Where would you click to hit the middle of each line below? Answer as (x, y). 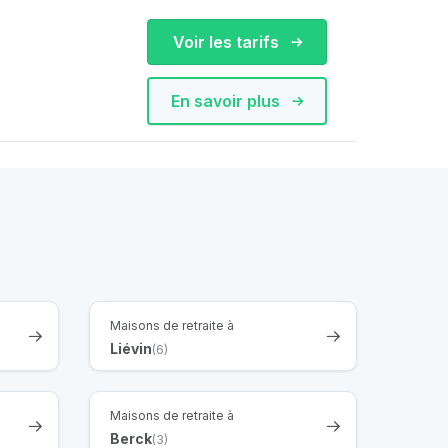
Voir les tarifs (227, 41)
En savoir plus (227, 100)
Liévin (131, 348)
